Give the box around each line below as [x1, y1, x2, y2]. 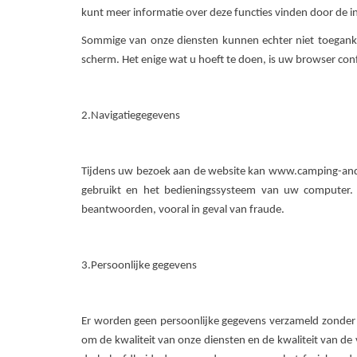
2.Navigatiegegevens [81, 110, 180, 122]
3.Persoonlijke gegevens [81, 260, 197, 272]
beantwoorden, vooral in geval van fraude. [81, 204, 284, 216]
